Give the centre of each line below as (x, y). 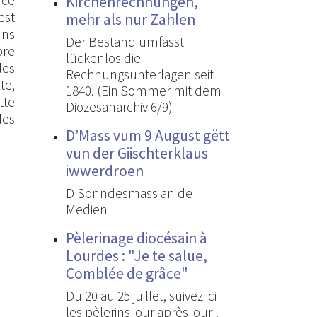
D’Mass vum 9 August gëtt (148, 135)
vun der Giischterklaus (137, 153)
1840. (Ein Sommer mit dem (144, 90)
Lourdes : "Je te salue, (137, 255)
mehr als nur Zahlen (131, 19)
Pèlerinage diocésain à (137, 238)
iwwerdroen (105, 171)
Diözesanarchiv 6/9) (119, 106)
